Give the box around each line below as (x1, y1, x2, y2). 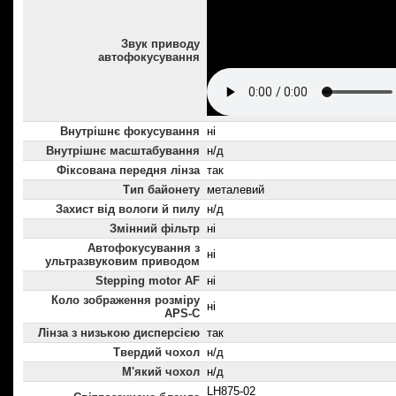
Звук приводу (121, 37, 200, 51)
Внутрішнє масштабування (46, 144, 200, 158)
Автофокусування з (88, 241, 200, 255)
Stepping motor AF (95, 274, 200, 288)
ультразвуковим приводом (45, 255, 200, 269)
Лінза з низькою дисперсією (38, 326, 200, 340)
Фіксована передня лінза (57, 164, 200, 178)
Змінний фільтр (110, 222, 200, 236)
